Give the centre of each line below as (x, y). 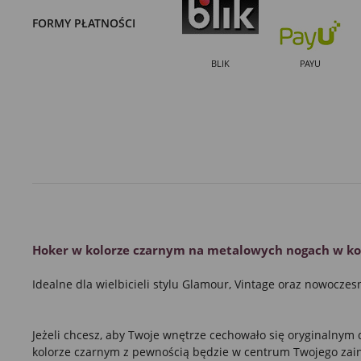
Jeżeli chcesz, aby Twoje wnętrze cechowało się (160, 335)
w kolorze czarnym (128, 249)
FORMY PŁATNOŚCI (83, 23)
